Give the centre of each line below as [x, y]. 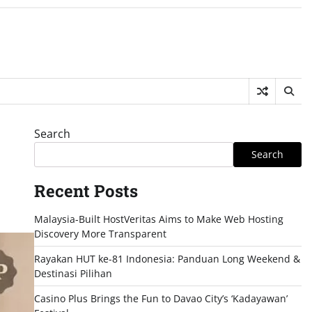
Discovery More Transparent [100, 234]
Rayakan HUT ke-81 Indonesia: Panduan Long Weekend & [167, 259]
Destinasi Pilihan [73, 273]
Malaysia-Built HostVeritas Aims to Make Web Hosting [158, 219]
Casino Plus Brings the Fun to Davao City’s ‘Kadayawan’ [161, 298]
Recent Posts [86, 191]
